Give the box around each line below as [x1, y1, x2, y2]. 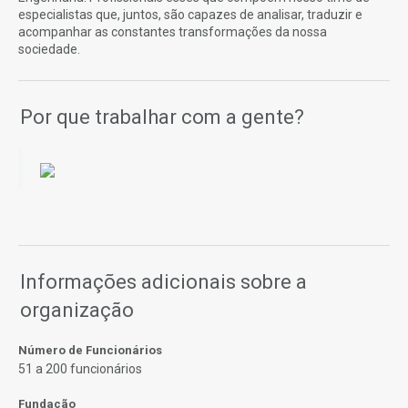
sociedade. [18, 41, 80, 56]
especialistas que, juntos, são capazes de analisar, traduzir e [18, 6, 362, 22]
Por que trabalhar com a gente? [20, 105, 304, 128]
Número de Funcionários [18, 342, 162, 357]
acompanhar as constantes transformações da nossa [18, 24, 327, 39]
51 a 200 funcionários [18, 361, 142, 376]
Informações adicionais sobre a [20, 270, 307, 293]
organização [20, 298, 134, 321]
